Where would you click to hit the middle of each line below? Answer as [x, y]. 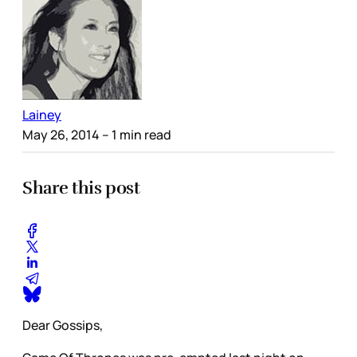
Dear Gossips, [63, 326]
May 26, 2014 [61, 134]
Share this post [81, 188]
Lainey [42, 114]
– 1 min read [135, 134]
